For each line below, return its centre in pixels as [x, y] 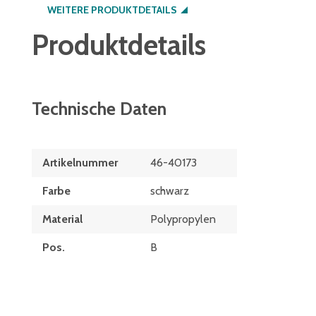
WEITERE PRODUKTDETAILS [112, 10]
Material [62, 219]
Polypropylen [183, 219]
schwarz [170, 191]
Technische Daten [99, 109]
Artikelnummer [80, 163]
